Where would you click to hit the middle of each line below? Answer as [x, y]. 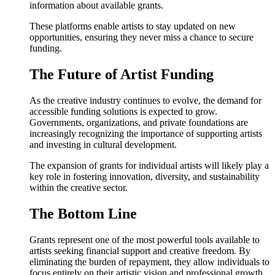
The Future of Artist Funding [122, 74]
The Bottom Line [83, 213]
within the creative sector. [79, 187]
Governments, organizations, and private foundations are [139, 122]
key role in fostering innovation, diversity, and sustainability [145, 176]
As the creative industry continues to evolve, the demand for [145, 100]
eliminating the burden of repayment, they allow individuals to [149, 261]
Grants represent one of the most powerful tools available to [145, 239]
